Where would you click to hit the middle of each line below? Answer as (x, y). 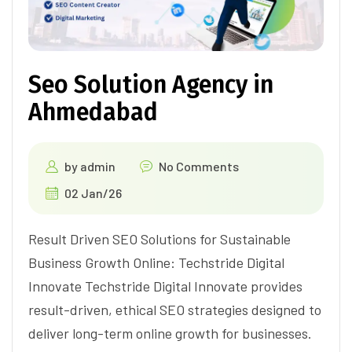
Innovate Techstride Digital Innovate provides (165, 286)
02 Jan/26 (93, 192)
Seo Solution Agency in (151, 84)
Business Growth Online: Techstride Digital (156, 262)
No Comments (199, 166)
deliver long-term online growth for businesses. (170, 333)
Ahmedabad (93, 112)
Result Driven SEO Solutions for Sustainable (159, 238)
